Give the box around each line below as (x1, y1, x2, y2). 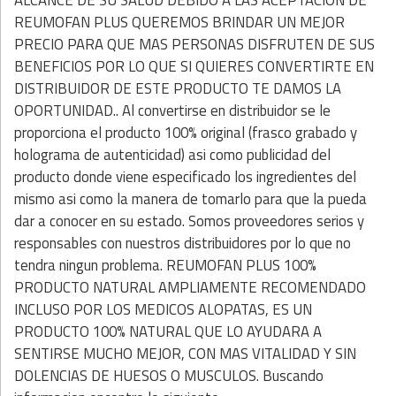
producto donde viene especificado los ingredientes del (14, 165, 356, 189)
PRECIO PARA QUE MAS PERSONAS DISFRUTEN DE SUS (14, 33, 375, 57)
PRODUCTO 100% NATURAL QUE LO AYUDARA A (14, 320, 322, 344)
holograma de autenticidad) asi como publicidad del (14, 143, 331, 167)
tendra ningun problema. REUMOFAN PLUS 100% (14, 254, 316, 278)
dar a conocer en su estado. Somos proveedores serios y (14, 209, 364, 233)
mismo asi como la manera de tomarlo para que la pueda (14, 187, 367, 211)
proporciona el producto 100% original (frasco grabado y (14, 121, 357, 145)
